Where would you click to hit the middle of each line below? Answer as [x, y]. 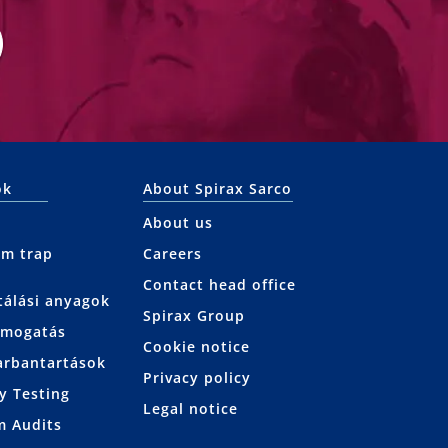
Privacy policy [197, 378]
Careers [173, 254]
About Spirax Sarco [218, 189]
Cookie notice [197, 347]
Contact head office [220, 285]
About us [178, 223]
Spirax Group [194, 316]
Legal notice [191, 409]
